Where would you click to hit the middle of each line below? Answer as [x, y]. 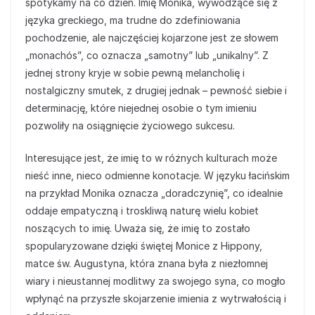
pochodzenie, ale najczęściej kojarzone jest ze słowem [152, 38]
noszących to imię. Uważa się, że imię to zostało [138, 229]
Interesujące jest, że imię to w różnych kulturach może [151, 158]
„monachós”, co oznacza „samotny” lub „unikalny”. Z [147, 56]
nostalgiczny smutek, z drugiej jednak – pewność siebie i [156, 91]
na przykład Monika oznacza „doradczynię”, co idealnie [154, 193]
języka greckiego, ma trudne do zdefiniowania [133, 20]
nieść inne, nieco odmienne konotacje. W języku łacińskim [157, 176]
